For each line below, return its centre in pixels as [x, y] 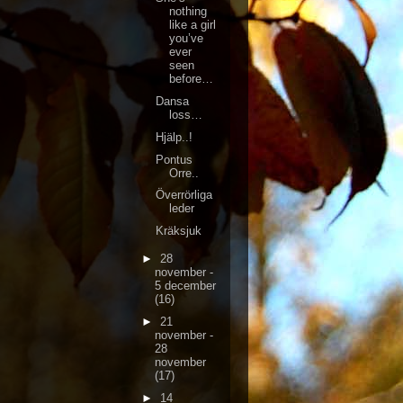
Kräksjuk [179, 231]
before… [192, 79]
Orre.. [184, 173]
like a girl [193, 25]
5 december [185, 286]
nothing [188, 12]
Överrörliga [184, 195]
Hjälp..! [175, 137]
